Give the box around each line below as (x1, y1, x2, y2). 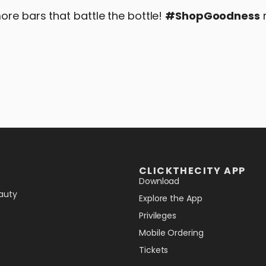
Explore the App (139, 192, 202, 204)
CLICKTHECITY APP (139, 164, 246, 178)
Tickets (139, 244, 169, 256)
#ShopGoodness (165, 8, 260, 23)
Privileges (139, 210, 176, 221)
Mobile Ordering (139, 227, 204, 239)
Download (139, 175, 180, 187)
